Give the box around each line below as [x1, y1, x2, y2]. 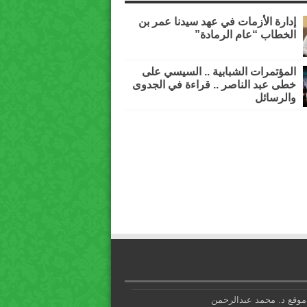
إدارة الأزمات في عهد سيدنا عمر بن [138, 16, 296, 28]
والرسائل [255, 92, 296, 104]
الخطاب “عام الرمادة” [195, 29, 296, 41]
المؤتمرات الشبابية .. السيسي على [142, 66, 296, 78]
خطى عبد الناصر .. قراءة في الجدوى [132, 79, 296, 91]
